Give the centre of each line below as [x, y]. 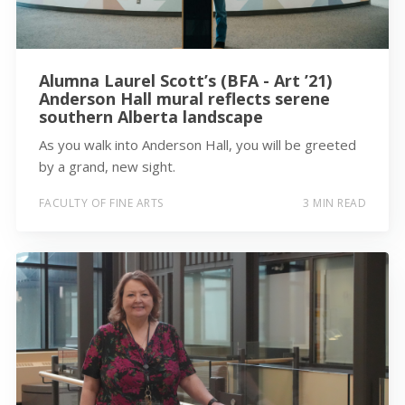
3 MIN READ [335, 203]
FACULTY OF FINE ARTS [101, 203]
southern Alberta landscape [151, 116]
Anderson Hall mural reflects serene [184, 98]
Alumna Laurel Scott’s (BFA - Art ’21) [185, 80]
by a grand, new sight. [107, 166]
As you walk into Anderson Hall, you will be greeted [197, 144]
